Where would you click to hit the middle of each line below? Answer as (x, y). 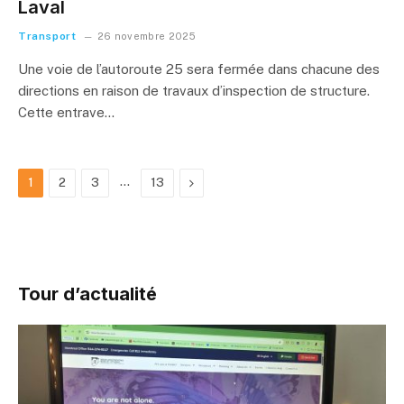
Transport (47, 36)
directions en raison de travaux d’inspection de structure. (194, 91)
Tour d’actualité (87, 294)
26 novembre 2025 (147, 36)
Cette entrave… (66, 112)
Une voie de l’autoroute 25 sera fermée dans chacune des (199, 69)
